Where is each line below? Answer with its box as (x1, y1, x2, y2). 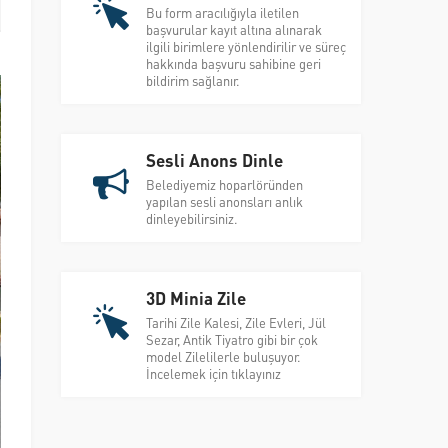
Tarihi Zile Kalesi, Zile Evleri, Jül (146, 313, 326, 331)
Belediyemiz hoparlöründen (146, 175, 303, 193)
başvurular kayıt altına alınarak (146, 20, 322, 38)
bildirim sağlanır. (146, 71, 240, 89)
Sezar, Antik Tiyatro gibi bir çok (146, 330, 318, 348)
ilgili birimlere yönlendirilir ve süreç (146, 37, 346, 55)
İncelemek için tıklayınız (146, 364, 281, 382)
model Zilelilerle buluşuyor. (146, 347, 301, 365)
